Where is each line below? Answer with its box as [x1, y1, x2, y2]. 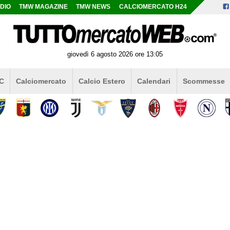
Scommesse [182, 76, 225, 85]
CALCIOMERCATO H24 [119, 4, 187, 10]
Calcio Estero [78, 76, 125, 85]
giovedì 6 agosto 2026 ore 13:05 [67, 50, 163, 58]
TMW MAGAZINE [19, 4, 68, 10]
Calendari [137, 76, 171, 85]
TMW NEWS [76, 4, 111, 10]
